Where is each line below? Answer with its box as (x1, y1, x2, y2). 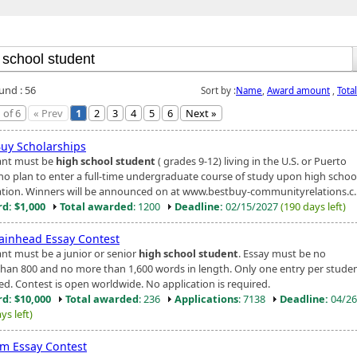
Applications (175, 291, 238, 306)
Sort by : (201, 84, 236, 96)
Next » (186, 105, 217, 120)
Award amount (267, 84, 330, 96)
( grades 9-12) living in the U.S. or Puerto (155, 153, 347, 168)
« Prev (33, 105, 63, 120)
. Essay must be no (238, 245, 326, 261)
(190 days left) (280, 198, 346, 214)
